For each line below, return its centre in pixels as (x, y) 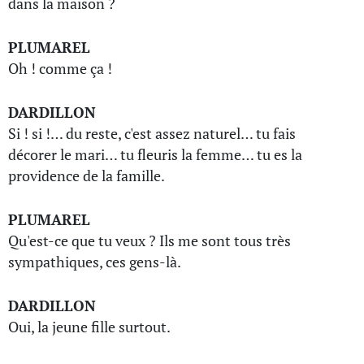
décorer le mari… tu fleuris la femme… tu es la (155, 154)
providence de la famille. (87, 175)
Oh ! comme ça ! (60, 68)
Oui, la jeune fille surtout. (89, 327)
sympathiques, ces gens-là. (95, 262)
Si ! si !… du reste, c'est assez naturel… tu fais (152, 133)
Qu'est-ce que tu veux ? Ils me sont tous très (149, 240)
